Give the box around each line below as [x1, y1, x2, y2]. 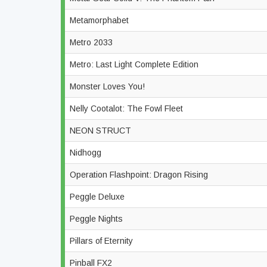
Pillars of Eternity [70, 236, 135, 246]
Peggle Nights [70, 214, 125, 223]
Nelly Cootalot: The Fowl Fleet [70, 104, 185, 113]
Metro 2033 [70, 38, 115, 47]
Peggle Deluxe [70, 192, 127, 201]
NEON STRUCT [70, 126, 133, 135]
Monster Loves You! [70, 82, 147, 91]
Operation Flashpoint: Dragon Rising [70, 170, 210, 179]
